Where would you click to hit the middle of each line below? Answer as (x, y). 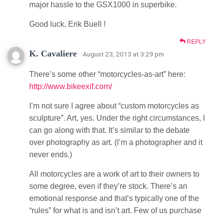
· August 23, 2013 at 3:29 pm (122, 54)
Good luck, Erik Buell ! (67, 24)
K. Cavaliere (54, 53)
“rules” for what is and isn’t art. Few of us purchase (115, 210)
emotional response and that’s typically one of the (114, 198)
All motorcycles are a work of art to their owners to (114, 174)
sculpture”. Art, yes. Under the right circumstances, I (117, 118)
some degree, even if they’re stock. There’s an (108, 186)
